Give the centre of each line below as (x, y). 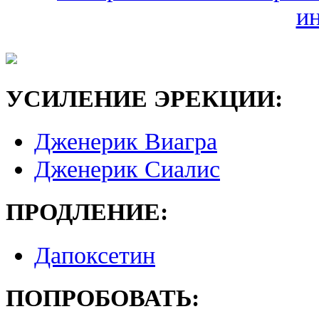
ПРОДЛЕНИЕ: (87, 212)
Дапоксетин (95, 255)
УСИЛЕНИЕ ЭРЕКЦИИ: (144, 98)
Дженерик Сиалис (127, 169)
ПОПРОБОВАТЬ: (103, 297)
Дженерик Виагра (126, 141)
